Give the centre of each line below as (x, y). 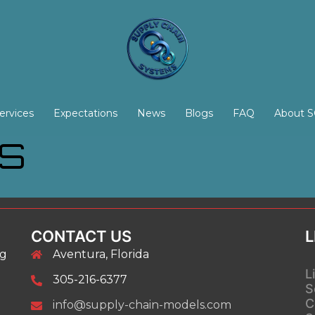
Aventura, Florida (101, 254)
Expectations (85, 113)
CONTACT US (81, 236)
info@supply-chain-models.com (142, 305)
